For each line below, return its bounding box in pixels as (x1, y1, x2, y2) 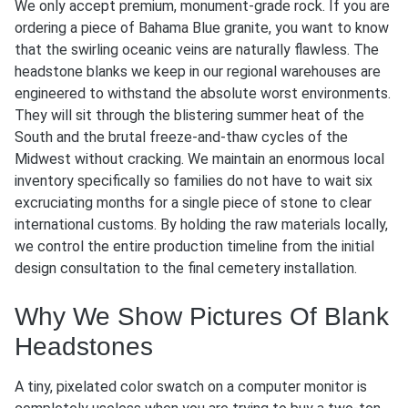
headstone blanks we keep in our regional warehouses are (15, 62, 381, 80)
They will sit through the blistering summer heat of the (15, 106, 364, 124)
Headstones (15, 331, 153, 361)
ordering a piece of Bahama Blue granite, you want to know (15, 18, 389, 36)
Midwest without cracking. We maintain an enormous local (15, 149, 384, 168)
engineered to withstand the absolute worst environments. (15, 84, 391, 102)
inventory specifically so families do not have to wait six (15, 171, 372, 189)
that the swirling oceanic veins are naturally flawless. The (15, 40, 379, 58)
